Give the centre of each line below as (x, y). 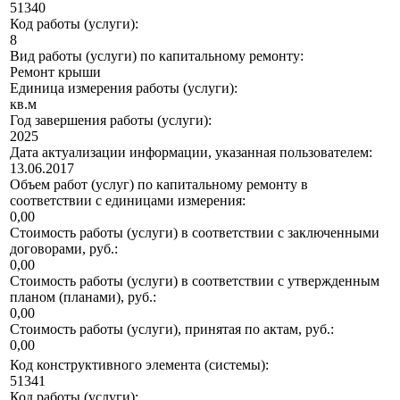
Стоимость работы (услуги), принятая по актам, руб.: (172, 329)
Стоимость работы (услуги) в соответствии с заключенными (195, 233)
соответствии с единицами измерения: (128, 201)
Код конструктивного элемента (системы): (139, 365)
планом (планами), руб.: (83, 297)
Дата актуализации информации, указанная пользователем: (191, 153)
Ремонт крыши (55, 72)
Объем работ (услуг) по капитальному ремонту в (159, 185)
